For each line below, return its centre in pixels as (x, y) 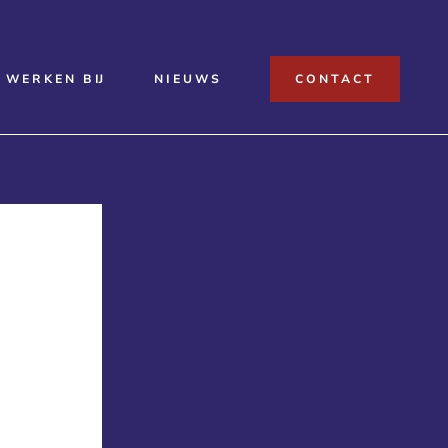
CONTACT (335, 79)
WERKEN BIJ (56, 79)
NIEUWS (188, 79)
